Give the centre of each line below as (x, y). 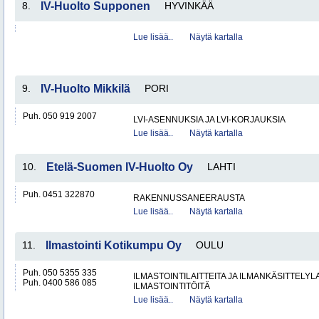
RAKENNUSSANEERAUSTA (189, 198)
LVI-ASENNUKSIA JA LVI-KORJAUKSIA (209, 120)
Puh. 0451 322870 (59, 194)
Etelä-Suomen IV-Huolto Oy (120, 167)
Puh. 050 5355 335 (60, 273)
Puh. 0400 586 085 (60, 283)
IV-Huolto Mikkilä (85, 89)
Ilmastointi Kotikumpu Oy (114, 245)
